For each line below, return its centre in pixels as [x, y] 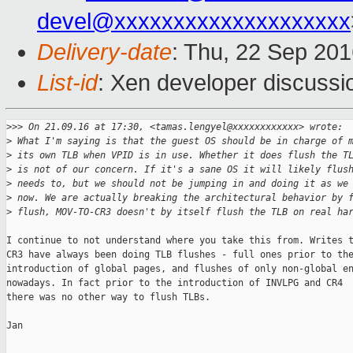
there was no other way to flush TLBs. [108, 297]
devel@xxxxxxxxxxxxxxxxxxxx [194, 22]
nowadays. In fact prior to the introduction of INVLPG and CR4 [175, 283]
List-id [67, 83]
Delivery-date [104, 52]
